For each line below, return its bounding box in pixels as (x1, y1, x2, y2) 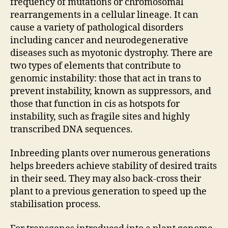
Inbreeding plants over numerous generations (10, 148, 210, 159)
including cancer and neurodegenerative (10, 34, 188, 46)
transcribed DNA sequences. (10, 123, 133, 135)
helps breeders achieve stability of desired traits (10, 160, 217, 172)
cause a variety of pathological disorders (10, 21, 183, 34)
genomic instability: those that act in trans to (10, 72, 201, 84)
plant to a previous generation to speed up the (10, 186, 207, 197)
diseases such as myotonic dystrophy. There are (10, 47, 213, 59)
